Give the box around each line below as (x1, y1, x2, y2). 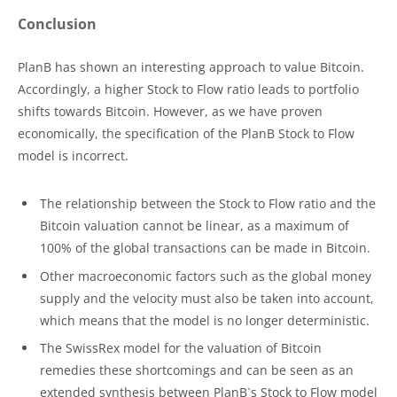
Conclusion (18, 13, 97, 34)
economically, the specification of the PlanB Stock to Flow (18, 124, 354, 142)
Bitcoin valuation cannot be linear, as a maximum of (40, 217, 349, 235)
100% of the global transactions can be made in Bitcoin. (40, 239, 370, 257)
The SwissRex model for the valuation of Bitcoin (40, 339, 322, 356)
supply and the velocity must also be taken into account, (40, 289, 374, 307)
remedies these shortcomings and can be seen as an (40, 361, 354, 378)
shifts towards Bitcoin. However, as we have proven (18, 102, 323, 120)
